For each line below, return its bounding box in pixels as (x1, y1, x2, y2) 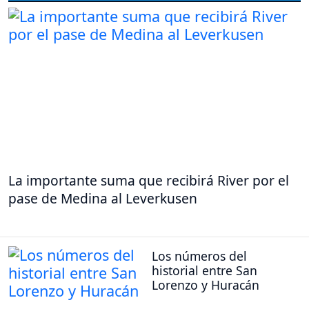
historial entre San (152, 261, 257, 279)
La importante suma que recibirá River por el (8, 171, 289, 190)
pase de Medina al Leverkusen (8, 189, 197, 208)
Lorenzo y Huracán (152, 276, 259, 293)
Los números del (152, 247, 247, 264)
